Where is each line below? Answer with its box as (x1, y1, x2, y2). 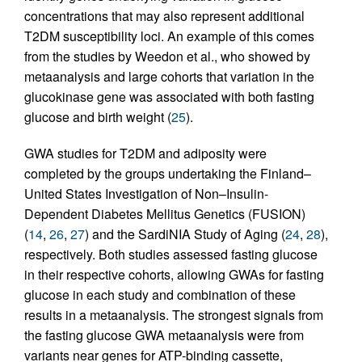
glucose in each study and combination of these (24, 284, 296, 304)
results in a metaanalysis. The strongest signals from (24, 305, 323, 324)
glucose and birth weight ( (24, 107, 171, 126)
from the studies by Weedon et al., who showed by (24, 46, 310, 65)
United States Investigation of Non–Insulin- (24, 183, 268, 203)
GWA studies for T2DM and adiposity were (24, 143, 267, 162)
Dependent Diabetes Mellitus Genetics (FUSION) (24, 204, 305, 223)
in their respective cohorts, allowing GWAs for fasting (24, 264, 324, 284)
